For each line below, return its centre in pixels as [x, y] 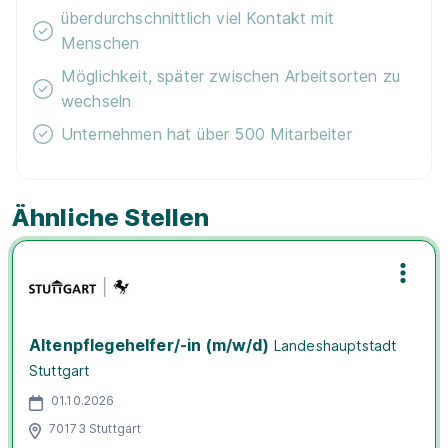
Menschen [100, 42]
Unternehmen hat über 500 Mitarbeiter [206, 133]
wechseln [96, 100]
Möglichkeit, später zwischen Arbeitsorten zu [231, 75]
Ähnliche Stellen [111, 217]
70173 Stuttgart [95, 429]
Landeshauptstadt [335, 345]
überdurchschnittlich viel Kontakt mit [197, 17]
